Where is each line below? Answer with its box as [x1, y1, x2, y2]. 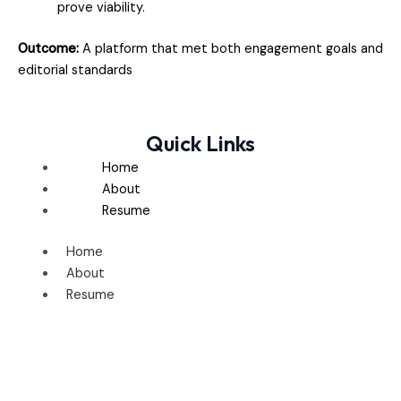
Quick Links [146, 130, 255, 158]
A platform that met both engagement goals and [79, 39, 383, 57]
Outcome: [18, 39, 79, 57]
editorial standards [18, 61, 132, 79]
